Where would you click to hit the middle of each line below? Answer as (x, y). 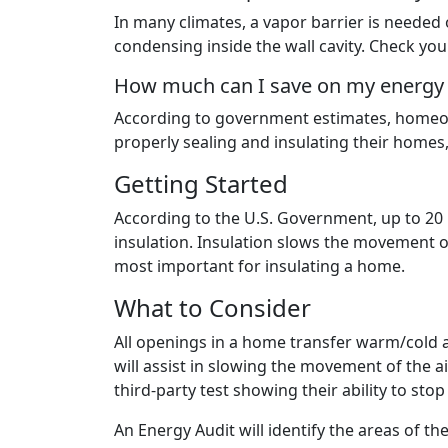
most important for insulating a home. (259, 266)
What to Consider (212, 308)
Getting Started (201, 184)
